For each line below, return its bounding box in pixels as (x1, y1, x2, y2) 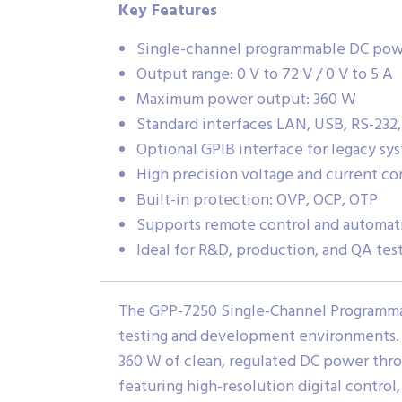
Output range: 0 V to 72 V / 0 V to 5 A (136, 62, 393, 89)
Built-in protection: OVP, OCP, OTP (136, 188, 378, 214)
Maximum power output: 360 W (136, 87, 356, 114)
